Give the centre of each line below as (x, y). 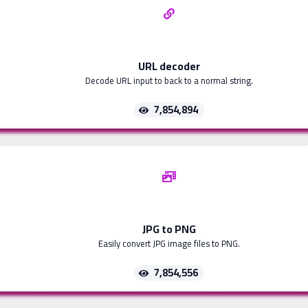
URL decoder (169, 66)
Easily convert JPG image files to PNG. (169, 244)
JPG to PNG (169, 229)
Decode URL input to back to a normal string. (169, 81)
